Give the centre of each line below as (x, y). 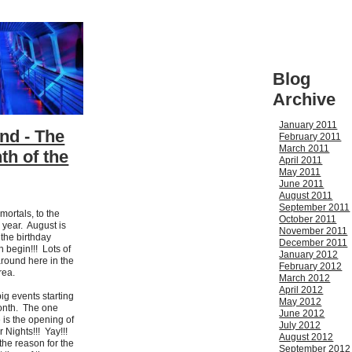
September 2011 (315, 208)
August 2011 (306, 196)
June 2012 (302, 314)
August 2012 (306, 337)
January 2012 (309, 255)
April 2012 (301, 290)
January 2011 (308, 125)
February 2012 (311, 267)
